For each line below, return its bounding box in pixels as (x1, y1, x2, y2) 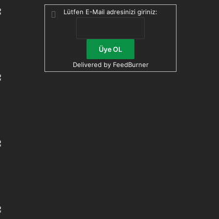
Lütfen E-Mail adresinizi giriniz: (64, 8, 157, 16)
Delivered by (72, 61, 113, 68)
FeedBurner (112, 61, 149, 68)
